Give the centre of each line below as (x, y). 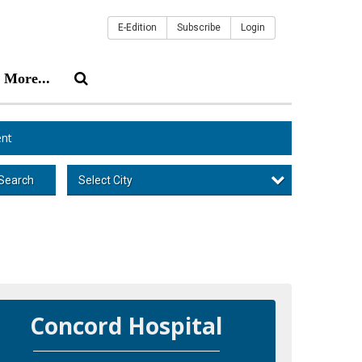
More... (27, 78)
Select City (105, 180)
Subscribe (199, 27)
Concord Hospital (126, 325)
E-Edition (137, 27)
